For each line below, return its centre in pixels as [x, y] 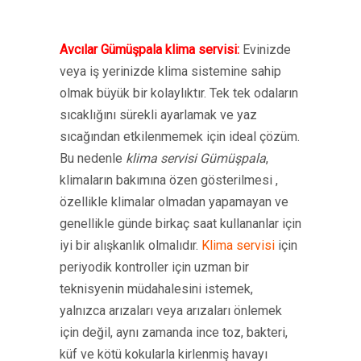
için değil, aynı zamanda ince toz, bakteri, [174, 332]
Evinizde [265, 50]
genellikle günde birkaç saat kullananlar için [180, 224]
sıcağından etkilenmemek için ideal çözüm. [180, 137]
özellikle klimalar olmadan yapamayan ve [174, 202]
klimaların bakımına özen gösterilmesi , [169, 180]
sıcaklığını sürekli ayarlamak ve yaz [158, 115]
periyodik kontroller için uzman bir [154, 267]
